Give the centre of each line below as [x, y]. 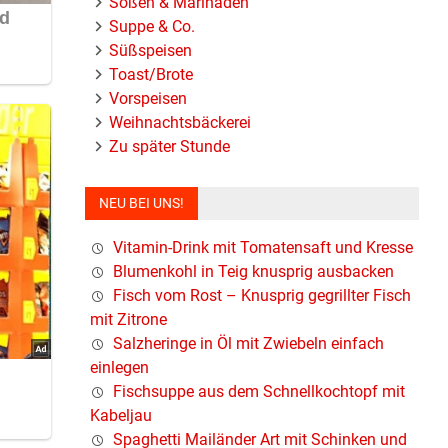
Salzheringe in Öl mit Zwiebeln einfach [248, 344]
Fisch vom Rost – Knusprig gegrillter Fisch [261, 296]
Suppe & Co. [152, 26]
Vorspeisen [148, 98]
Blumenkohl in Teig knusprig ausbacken [253, 272]
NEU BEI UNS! [141, 203]
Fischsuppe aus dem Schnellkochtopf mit [258, 392]
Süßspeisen [151, 50]
